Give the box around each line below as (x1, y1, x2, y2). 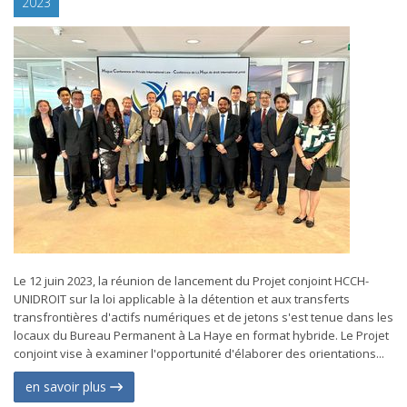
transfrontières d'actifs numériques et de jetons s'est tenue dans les (14, 309, 393, 325)
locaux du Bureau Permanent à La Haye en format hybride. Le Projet (14, 327, 389, 343)
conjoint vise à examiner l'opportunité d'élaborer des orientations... (14, 345, 384, 362)
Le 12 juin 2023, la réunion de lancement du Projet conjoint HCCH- (14, 273, 369, 289)
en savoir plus (25, 378, 110, 395)
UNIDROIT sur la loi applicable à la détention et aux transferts (14, 291, 350, 307)
